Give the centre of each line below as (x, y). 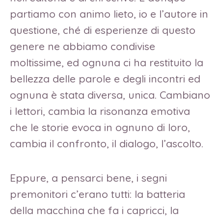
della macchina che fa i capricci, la (94, 210)
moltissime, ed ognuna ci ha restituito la (107, 63)
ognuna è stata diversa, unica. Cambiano (110, 95)
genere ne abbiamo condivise (82, 46)
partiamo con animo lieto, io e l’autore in (109, 14)
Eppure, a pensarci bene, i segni (88, 178)
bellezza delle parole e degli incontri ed (105, 79)
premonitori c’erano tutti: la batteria (97, 194)
